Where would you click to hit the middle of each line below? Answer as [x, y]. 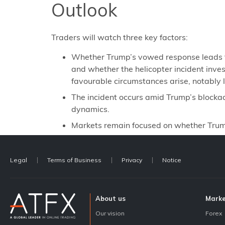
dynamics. [90, 109]
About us [110, 198]
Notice [172, 160]
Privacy [132, 160]
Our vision [110, 213]
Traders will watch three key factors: [120, 37]
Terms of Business [74, 160]
